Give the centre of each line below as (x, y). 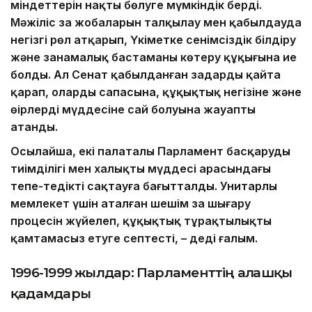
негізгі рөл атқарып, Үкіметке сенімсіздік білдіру (153, 40)
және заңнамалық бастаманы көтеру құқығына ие (154, 57)
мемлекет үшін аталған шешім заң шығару (131, 204)
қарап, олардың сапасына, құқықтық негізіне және (156, 92)
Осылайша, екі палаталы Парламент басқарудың (150, 151)
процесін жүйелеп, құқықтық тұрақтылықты (141, 221)
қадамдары (50, 294)
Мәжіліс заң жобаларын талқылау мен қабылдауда (156, 23)
